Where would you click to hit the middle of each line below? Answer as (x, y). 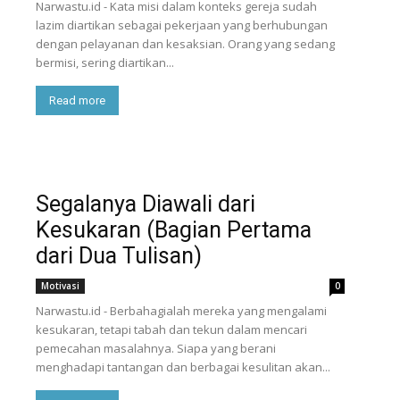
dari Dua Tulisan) (119, 256)
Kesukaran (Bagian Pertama (174, 230)
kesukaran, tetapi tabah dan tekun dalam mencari (171, 329)
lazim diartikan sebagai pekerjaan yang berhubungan (182, 25)
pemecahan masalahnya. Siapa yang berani (156, 348)
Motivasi (60, 286)
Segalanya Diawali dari (146, 204)
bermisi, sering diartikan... (105, 62)
